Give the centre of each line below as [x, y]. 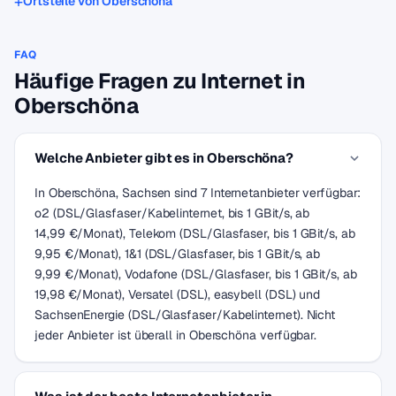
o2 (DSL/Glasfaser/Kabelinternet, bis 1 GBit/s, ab [172, 213]
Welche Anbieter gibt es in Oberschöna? [164, 158]
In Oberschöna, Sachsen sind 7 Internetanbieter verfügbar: [198, 193]
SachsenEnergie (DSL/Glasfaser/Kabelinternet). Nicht [185, 315]
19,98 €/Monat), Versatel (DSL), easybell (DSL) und [178, 294]
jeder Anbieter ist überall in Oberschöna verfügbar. [176, 335]
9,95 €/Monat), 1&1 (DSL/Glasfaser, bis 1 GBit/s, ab [178, 254]
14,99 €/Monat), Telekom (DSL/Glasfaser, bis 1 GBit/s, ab [195, 233]
